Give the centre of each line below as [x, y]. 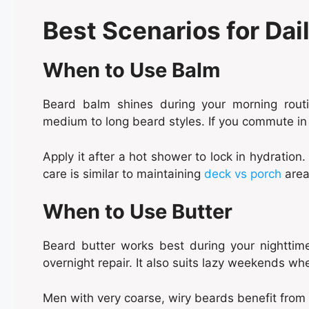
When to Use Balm [131, 70]
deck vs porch [243, 173]
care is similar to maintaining [123, 173]
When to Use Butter [138, 212]
